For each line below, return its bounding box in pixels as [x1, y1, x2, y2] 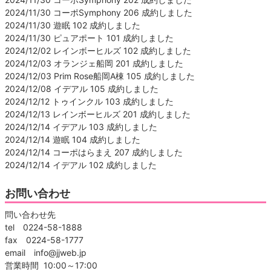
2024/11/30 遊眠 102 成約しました [5, 19, 140, 30]
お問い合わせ [5, 186, 70, 200]
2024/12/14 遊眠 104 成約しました [5, 134, 140, 145]
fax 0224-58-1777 [5, 234, 83, 245]
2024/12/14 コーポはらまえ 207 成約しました [5, 146, 183, 157]
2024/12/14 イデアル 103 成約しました [5, 121, 157, 132]
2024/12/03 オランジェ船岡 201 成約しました [5, 57, 183, 68]
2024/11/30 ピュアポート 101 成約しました [5, 32, 174, 43]
